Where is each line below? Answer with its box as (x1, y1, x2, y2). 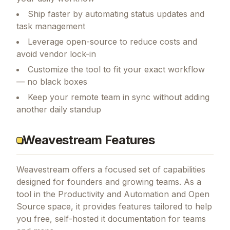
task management (16, 21, 85, 31)
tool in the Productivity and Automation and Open (16, 188, 209, 199)
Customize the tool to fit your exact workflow (28, 64, 205, 74)
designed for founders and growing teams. (16, 176, 181, 187)
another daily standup (16, 104, 101, 114)
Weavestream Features (23, 132, 155, 147)
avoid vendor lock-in (16, 48, 96, 59)
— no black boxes (16, 76, 87, 87)
